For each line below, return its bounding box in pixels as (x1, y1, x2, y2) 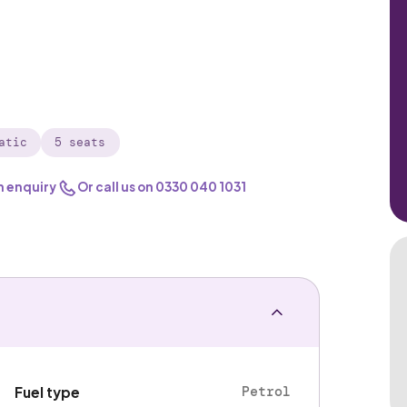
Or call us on (77, 178, 156, 194)
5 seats (55, 134, 106, 150)
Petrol (242, 382, 292, 401)
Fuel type (15, 382, 81, 401)
